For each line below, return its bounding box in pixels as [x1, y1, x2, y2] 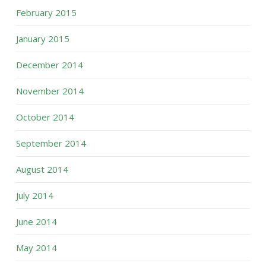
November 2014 [15, 85, 84, 97]
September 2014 [15, 137, 86, 149]
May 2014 [15, 242, 57, 254]
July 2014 [15, 189, 53, 201]
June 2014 [15, 216, 57, 227]
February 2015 [15, 7, 77, 18]
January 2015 [15, 33, 69, 45]
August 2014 [15, 163, 68, 175]
